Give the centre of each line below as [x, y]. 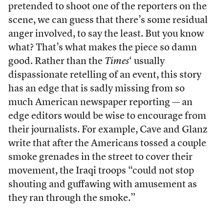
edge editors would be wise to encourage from [107, 116]
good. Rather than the [56, 62]
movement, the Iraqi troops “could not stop [101, 171]
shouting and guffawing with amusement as [102, 185]
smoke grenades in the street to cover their [100, 157]
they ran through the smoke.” [72, 198]
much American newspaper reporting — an [100, 103]
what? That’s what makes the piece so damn [102, 48]
